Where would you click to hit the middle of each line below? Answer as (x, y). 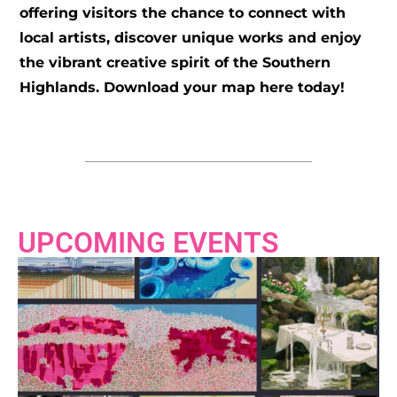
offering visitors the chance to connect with (183, 12)
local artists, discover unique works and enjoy (191, 37)
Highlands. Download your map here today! (183, 87)
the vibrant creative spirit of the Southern (175, 62)
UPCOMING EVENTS (148, 243)
